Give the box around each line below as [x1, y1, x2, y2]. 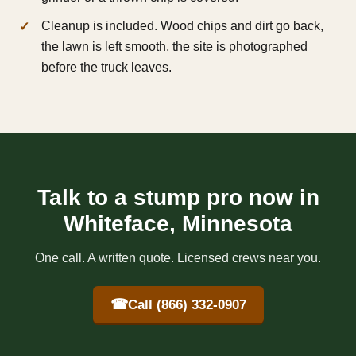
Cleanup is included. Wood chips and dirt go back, [41, 19, 323, 33]
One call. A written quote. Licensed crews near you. [35, 251, 321, 265]
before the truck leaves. [41, 60, 172, 75]
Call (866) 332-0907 [127, 296, 246, 312]
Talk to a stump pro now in [37, 185, 319, 211]
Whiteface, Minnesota [64, 211, 292, 237]
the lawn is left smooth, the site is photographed [41, 40, 308, 54]
